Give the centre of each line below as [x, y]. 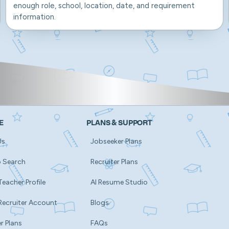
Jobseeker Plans [117, 141]
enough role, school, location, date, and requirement [104, 6]
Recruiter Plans [114, 162]
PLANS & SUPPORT [119, 123]
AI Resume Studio [119, 182]
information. [35, 17]
